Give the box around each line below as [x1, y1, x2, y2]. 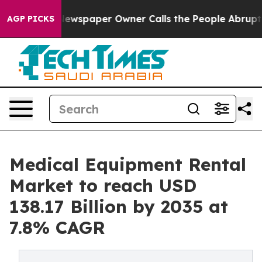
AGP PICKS [7, 13, 54, 24]
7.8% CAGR [9, 216, 105, 239]
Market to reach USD [9, 174, 196, 196]
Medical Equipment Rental [9, 153, 246, 175]
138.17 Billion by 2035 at [9, 195, 228, 218]
